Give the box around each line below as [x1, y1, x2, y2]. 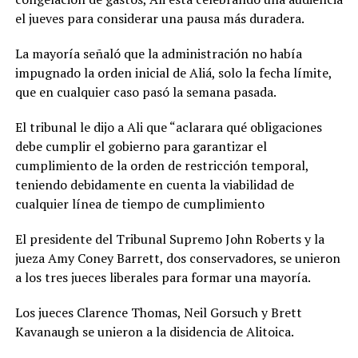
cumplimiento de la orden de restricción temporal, [14, 156, 308, 174]
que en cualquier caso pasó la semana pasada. [14, 82, 276, 101]
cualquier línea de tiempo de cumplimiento [14, 194, 265, 213]
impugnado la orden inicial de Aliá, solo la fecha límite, [14, 63, 332, 82]
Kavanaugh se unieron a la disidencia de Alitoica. [14, 322, 294, 340]
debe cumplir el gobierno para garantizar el [14, 137, 267, 155]
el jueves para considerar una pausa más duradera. [14, 9, 304, 27]
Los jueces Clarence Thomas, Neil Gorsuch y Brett [14, 303, 302, 321]
